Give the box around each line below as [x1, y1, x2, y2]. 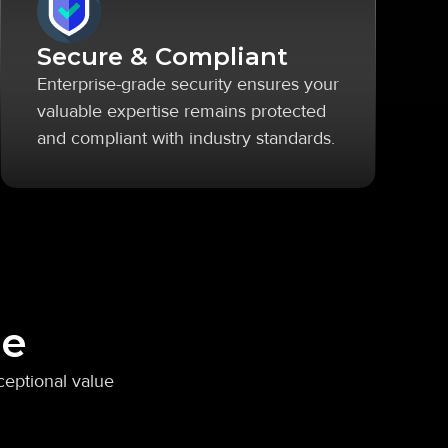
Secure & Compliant [37, 42, 288, 71]
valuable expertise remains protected [37, 100, 326, 122]
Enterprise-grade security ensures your [37, 73, 339, 95]
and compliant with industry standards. [37, 127, 335, 149]
